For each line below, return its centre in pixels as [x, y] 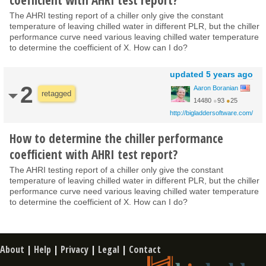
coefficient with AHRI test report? [94, 154]
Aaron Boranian [216, 88]
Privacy [75, 249]
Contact [145, 249]
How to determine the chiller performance [116, 138]
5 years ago [229, 74]
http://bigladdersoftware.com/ [211, 113]
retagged [56, 93]
